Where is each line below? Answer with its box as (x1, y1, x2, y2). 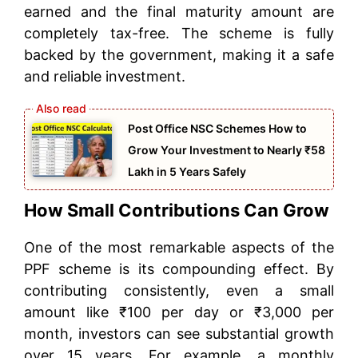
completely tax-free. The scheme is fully (24, 25, 334, 42)
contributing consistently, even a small (24, 281, 334, 299)
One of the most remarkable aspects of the (24, 238, 334, 256)
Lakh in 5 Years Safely (128, 165, 246, 179)
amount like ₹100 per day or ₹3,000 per (24, 303, 334, 320)
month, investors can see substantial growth (24, 324, 334, 342)
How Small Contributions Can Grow (24, 199, 329, 221)
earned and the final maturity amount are (24, 3, 334, 21)
